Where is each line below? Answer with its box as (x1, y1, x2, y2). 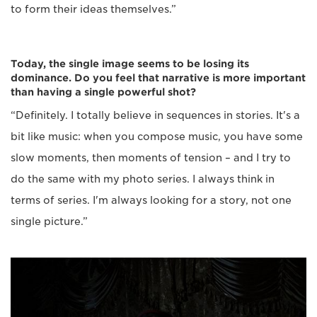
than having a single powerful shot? (11, 86, 196, 98)
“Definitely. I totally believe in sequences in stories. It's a (11, 110, 300, 122)
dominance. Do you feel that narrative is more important (11, 72, 306, 84)
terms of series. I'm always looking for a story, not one (11, 195, 292, 207)
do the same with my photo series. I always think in (11, 173, 275, 185)
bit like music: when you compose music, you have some (11, 131, 303, 143)
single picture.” (11, 216, 88, 228)
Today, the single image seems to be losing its (11, 58, 249, 70)
